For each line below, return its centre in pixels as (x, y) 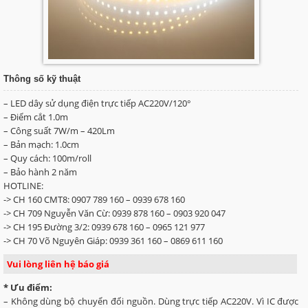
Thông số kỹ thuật (42, 79)
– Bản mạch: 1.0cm (41, 145)
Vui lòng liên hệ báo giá (58, 264)
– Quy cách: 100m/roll (47, 158)
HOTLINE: (23, 186)
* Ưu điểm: (27, 288)
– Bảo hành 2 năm (40, 172)
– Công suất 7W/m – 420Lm (59, 131)
